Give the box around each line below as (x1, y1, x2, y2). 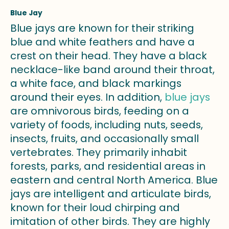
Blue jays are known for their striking (10, 20, 194, 35)
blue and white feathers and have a (10, 34, 195, 49)
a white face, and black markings (10, 76, 181, 90)
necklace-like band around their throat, (10, 62, 215, 77)
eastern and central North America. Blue (10, 172, 218, 187)
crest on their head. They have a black (10, 48, 207, 63)
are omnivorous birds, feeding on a (10, 103, 189, 118)
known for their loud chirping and (10, 200, 180, 215)
